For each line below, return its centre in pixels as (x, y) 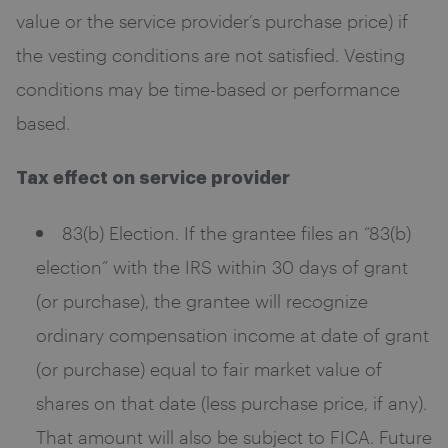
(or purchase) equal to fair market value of (209, 368)
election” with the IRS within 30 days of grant (222, 266)
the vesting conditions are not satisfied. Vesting (210, 54)
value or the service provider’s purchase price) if (212, 20)
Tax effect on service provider (153, 178)
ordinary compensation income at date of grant (232, 334)
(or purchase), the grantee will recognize (202, 300)
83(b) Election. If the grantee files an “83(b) (236, 232)
